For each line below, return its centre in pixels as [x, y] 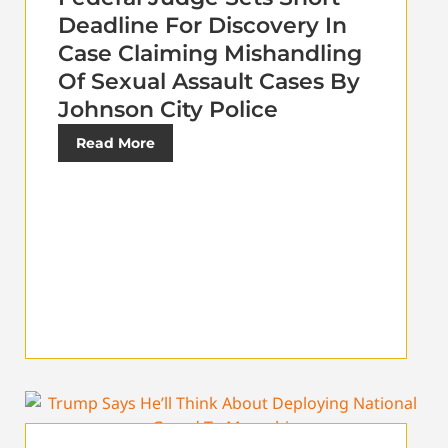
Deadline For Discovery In [202, 26]
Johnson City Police [168, 110]
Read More [115, 143]
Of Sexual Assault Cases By [209, 82]
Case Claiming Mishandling [210, 54]
